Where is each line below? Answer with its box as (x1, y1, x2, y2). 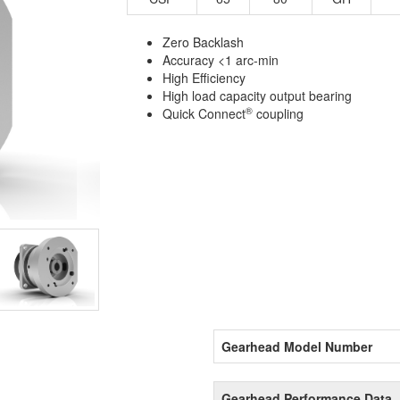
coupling (252, 104, 304, 123)
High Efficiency (162, 69, 246, 87)
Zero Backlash (162, 33, 244, 52)
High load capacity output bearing (162, 87, 352, 105)
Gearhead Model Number (221, 337, 372, 355)
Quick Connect (162, 104, 246, 123)
